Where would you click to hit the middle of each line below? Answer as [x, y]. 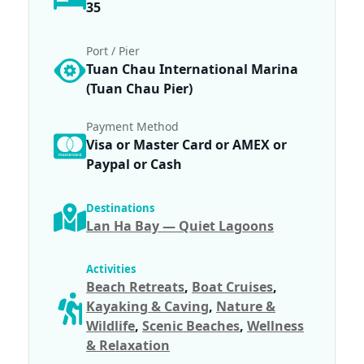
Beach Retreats [135, 287]
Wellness [275, 326]
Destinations [120, 208]
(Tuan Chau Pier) [139, 89]
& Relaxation [128, 346]
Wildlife [110, 326]
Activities [111, 269]
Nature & [246, 307]
